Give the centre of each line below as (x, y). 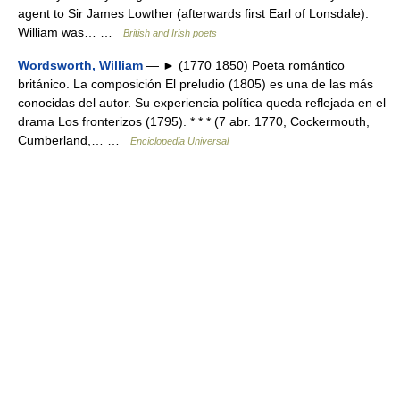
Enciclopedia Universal (179, 141)
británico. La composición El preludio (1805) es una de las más (196, 84)
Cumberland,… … (74, 140)
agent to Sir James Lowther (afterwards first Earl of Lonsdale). (193, 13)
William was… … (71, 32)
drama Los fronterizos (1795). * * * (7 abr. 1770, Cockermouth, (194, 121)
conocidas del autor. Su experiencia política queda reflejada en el (202, 103)
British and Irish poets (170, 33)
